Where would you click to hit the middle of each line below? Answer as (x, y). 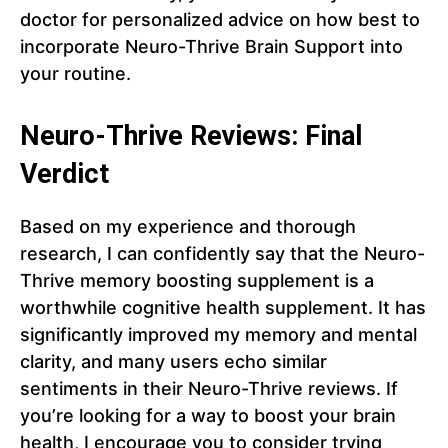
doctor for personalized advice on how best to (220, 20)
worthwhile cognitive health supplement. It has (223, 308)
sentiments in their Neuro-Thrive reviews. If (209, 389)
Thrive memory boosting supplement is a (197, 281)
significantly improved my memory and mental (218, 335)
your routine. (75, 74)
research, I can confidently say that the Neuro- (222, 254)
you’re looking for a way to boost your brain (208, 416)
